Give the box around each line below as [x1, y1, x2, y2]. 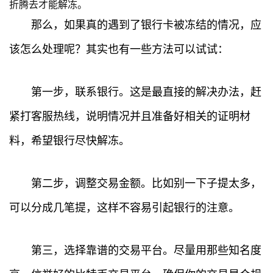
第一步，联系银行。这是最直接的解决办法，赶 [31, 85, 261, 99]
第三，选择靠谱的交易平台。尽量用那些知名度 [31, 244, 261, 257]
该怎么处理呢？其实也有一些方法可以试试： [9, 43, 229, 56]
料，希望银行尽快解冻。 [9, 134, 130, 147]
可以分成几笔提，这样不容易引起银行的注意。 [9, 201, 239, 214]
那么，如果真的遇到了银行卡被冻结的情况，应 [31, 18, 261, 32]
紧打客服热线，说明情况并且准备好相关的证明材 [9, 110, 250, 123]
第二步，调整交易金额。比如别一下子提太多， [31, 177, 261, 190]
